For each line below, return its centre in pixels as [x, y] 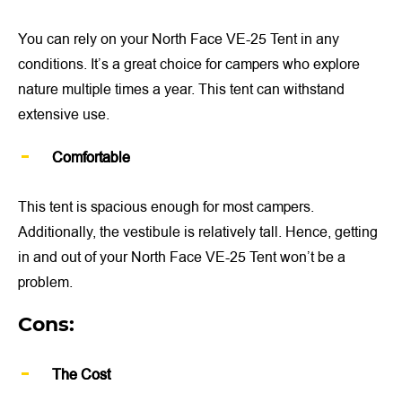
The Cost [81, 376]
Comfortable [91, 157]
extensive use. [64, 114]
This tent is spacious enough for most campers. [166, 207]
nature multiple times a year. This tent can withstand [181, 89]
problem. [45, 282]
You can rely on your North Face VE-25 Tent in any [179, 39]
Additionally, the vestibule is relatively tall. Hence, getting [198, 232]
